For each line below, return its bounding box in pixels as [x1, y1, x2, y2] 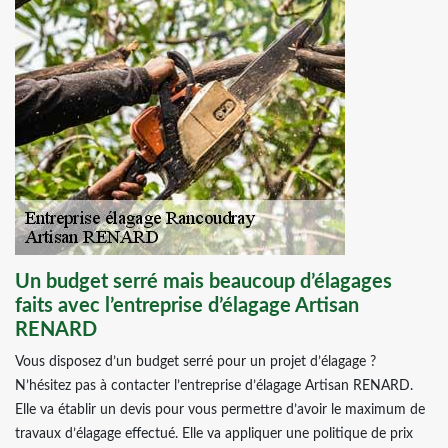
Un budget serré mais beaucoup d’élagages [15, 272, 392, 292]
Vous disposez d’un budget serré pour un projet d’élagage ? [15, 355, 376, 369]
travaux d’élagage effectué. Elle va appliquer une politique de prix [15, 427, 413, 441]
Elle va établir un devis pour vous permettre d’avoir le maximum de [15, 403, 425, 417]
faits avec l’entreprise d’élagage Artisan [15, 296, 359, 316]
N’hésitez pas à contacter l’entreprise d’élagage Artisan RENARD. [15, 379, 413, 393]
